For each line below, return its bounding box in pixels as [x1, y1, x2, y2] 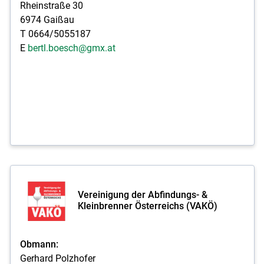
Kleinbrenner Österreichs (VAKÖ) [77, 200, 217, 212]
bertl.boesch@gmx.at [27, 42, 115, 54]
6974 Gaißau [19, 14, 74, 25]
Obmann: [19, 238, 58, 250]
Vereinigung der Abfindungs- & [77, 189, 207, 200]
